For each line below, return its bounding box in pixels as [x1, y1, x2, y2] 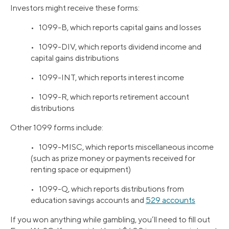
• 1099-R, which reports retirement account [31, 91, 189, 102]
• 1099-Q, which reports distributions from [31, 184, 184, 194]
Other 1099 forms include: [10, 122, 103, 132]
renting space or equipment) [31, 164, 131, 174]
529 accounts [146, 195, 195, 205]
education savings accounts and [31, 195, 146, 205]
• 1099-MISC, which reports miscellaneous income [31, 142, 214, 152]
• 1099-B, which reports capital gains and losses [31, 22, 201, 32]
